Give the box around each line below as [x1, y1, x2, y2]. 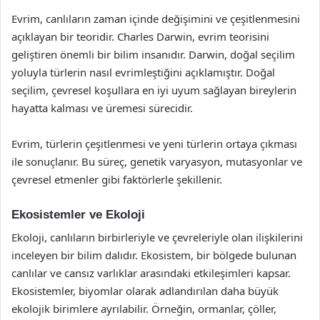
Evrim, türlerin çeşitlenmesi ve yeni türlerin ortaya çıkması [11, 136, 297, 151]
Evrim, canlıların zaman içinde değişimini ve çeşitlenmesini [11, 11, 300, 26]
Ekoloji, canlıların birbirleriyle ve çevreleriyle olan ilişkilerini [11, 230, 303, 244]
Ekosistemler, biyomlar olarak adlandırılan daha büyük [11, 284, 279, 298]
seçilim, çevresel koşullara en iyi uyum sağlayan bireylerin [11, 82, 296, 97]
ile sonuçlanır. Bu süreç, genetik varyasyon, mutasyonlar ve [11, 154, 302, 169]
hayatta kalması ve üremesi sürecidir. [11, 100, 193, 115]
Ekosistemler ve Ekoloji [11, 207, 145, 221]
